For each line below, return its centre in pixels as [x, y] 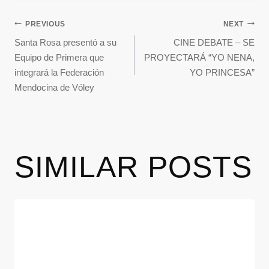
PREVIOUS [45, 24]
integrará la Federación [59, 73]
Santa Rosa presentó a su [65, 43]
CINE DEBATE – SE [214, 43]
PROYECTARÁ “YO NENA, [199, 58]
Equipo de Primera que [59, 58]
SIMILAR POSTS [133, 167]
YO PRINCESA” [222, 73]
